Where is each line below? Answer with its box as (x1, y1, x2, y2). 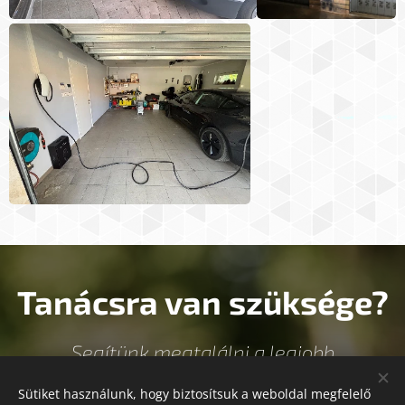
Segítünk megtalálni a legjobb (71, 339, 334, 363)
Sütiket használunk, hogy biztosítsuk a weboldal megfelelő (18, 385, 371, 402)
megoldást (155, 370, 250, 394)
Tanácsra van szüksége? (16, 281, 389, 321)
